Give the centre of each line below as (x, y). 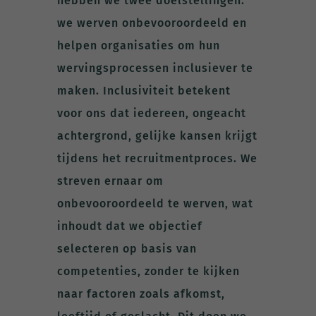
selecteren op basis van (127, 248)
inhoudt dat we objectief (129, 226)
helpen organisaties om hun (138, 45)
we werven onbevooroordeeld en (152, 23)
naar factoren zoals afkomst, (141, 293)
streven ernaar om (110, 181)
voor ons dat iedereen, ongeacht (151, 113)
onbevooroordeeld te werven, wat (155, 203)
